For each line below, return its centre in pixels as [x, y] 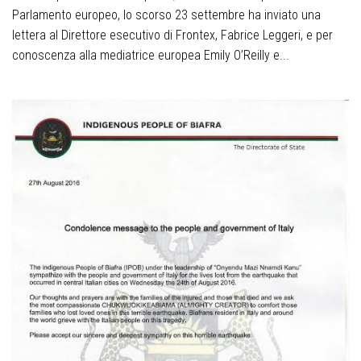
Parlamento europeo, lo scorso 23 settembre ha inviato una [166, 15]
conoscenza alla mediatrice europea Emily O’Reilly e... [151, 56]
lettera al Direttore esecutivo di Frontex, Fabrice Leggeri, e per [172, 35]
